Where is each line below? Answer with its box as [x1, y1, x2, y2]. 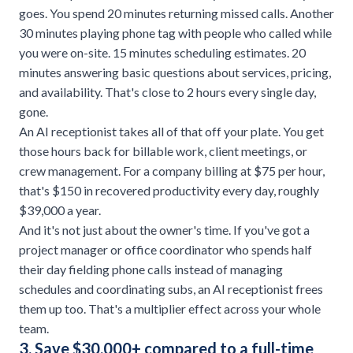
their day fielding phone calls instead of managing [19, 262, 283, 277]
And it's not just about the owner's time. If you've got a [19, 222, 310, 238]
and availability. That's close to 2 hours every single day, [19, 84, 316, 100]
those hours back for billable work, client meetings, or [19, 143, 307, 159]
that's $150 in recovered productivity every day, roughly [19, 183, 319, 199]
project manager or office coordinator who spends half [19, 242, 312, 258]
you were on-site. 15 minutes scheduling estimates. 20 [19, 45, 306, 61]
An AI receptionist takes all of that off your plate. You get [19, 124, 324, 139]
